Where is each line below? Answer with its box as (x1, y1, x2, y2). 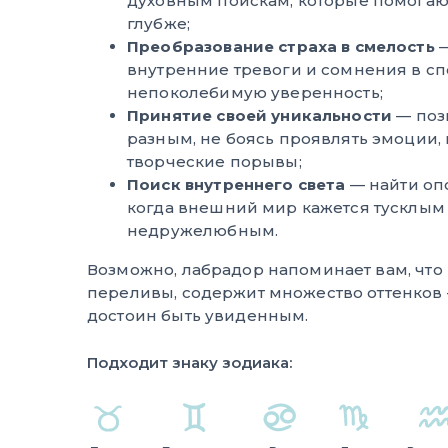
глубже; (127, 14, 191, 33)
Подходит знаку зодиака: (87, 353, 292, 372)
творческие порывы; (127, 152, 302, 171)
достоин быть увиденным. (87, 306, 309, 325)
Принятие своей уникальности (127, 106, 397, 125)
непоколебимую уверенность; (127, 83, 383, 102)
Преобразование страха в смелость (127, 37, 435, 56)
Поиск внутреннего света (127, 175, 346, 194)
